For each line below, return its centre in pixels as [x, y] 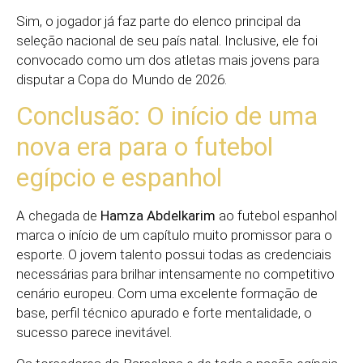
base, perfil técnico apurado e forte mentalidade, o [164, 313]
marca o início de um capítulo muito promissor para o [174, 235]
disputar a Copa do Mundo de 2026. [122, 79]
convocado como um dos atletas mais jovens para [168, 60]
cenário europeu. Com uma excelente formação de [167, 294]
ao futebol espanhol [276, 216]
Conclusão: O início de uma [167, 116]
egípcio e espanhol [119, 178]
